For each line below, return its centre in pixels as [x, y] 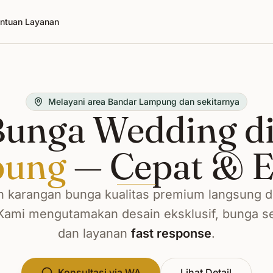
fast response [171, 233]
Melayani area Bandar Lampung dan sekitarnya [144, 101]
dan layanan [94, 233]
